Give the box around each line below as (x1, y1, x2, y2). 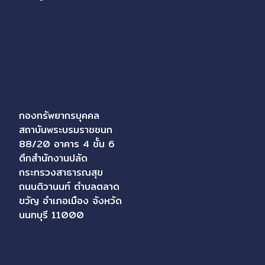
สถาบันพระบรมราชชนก (19, 122, 112, 138)
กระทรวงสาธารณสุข (19, 165, 103, 180)
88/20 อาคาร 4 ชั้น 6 (19, 137, 115, 152)
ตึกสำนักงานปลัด (19, 151, 88, 166)
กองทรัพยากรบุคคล (19, 108, 99, 124)
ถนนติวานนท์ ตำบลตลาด (19, 179, 119, 195)
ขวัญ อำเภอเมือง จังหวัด (19, 193, 122, 209)
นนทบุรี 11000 (19, 208, 84, 223)
